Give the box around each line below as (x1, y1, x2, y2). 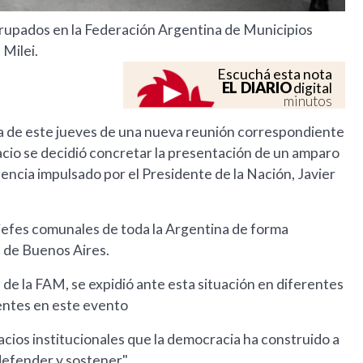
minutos (284, 92, 333, 110)
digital (291, 79, 333, 97)
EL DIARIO (221, 79, 292, 97)
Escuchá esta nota (217, 66, 333, 83)
